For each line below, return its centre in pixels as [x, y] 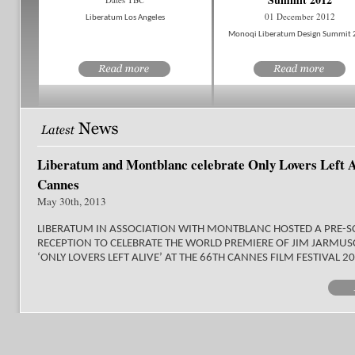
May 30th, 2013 [72, 201]
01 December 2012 [300, 16]
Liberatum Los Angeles [125, 18]
